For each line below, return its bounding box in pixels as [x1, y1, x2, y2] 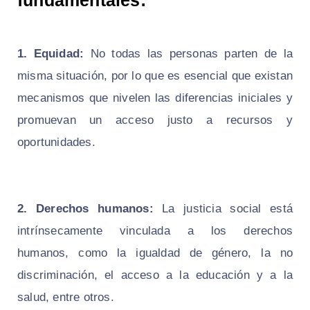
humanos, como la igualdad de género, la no [17, 246, 293, 259]
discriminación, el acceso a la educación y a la [17, 268, 293, 282]
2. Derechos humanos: [17, 201, 154, 215]
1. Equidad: [17, 46, 84, 60]
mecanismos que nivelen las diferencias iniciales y [17, 91, 293, 104]
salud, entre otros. [17, 290, 114, 304]
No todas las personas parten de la [84, 46, 293, 60]
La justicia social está [153, 201, 293, 215]
